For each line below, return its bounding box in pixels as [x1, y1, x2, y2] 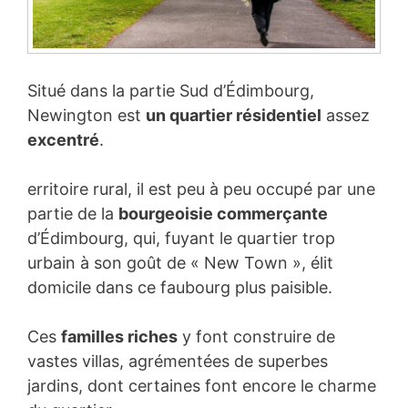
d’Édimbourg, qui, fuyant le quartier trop [27, 229, 335, 249]
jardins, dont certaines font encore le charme [27, 376, 376, 396]
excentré [27, 130, 99, 150]
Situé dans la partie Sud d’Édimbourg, [27, 81, 314, 101]
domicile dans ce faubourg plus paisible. [27, 278, 332, 298]
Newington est [27, 106, 146, 126]
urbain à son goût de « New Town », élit [27, 253, 333, 273]
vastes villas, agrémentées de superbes [27, 352, 328, 372]
